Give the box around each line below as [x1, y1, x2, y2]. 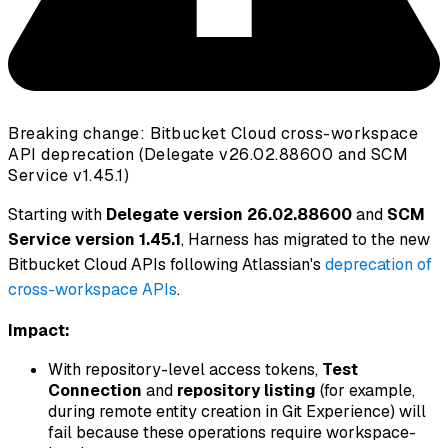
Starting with [8, 204, 106, 226]
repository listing [177, 380, 316, 402]
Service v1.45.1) [8, 165, 129, 187]
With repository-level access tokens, [48, 359, 322, 381]
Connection [48, 380, 142, 402]
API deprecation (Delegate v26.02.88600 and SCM [8, 144, 408, 166]
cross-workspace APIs [8, 279, 177, 301]
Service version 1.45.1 [8, 229, 181, 251]
